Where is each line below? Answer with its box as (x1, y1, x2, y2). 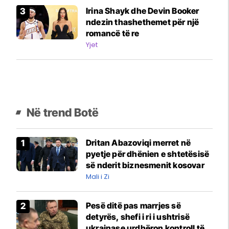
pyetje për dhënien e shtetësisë (86, 148, 210, 159)
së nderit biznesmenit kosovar (86, 159, 204, 170)
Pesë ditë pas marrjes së (86, 200, 181, 211)
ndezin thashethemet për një (86, 16, 199, 27)
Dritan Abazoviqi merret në (86, 137, 191, 148)
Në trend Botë (27, 105, 99, 119)
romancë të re (86, 28, 140, 38)
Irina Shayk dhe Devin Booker (86, 5, 199, 16)
